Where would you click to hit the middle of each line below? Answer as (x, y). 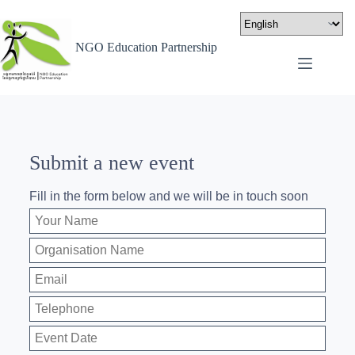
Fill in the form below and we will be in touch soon (168, 196)
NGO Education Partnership (146, 47)
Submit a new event (111, 163)
